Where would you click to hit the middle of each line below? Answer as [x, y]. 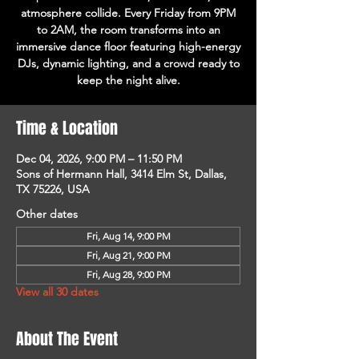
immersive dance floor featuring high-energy [128, 46]
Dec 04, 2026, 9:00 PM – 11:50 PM [99, 159]
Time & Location [67, 128]
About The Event [67, 339]
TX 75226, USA [53, 189]
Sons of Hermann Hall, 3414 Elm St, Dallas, [121, 174]
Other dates [47, 214]
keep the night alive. [128, 80]
